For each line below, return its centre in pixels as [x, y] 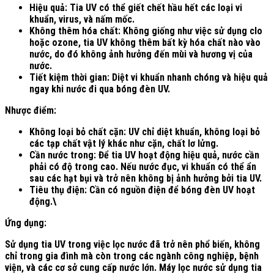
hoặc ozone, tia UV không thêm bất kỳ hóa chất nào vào [145, 42]
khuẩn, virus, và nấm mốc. [82, 19]
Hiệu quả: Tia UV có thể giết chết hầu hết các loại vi [136, 7]
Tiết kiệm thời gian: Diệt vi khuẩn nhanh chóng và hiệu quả [149, 77]
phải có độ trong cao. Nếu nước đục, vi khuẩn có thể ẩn [143, 166]
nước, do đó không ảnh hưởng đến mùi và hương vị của [141, 54]
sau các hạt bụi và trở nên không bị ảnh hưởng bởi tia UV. [146, 178]
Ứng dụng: [26, 223]
